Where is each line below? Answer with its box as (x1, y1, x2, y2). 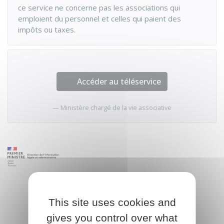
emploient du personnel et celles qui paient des (18, 13, 181, 23)
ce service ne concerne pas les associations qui (18, 2, 180, 12)
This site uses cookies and (48, 196, 176, 208)
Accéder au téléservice (77, 76, 161, 87)
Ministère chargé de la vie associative (60, 103, 171, 112)
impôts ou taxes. (18, 24, 75, 34)
